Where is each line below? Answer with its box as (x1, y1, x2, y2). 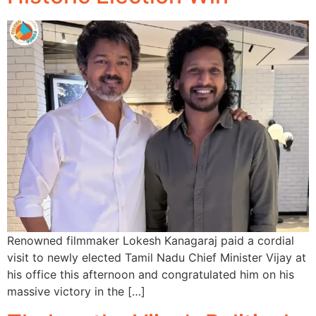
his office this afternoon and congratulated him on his (7, 267, 294, 282)
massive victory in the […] (7, 284, 145, 299)
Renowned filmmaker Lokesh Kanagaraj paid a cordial (7, 233, 294, 248)
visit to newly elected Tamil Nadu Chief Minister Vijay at (7, 250, 306, 265)
